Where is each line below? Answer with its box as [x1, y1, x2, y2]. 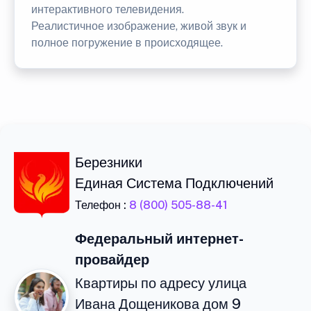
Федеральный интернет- [75, 230, 244, 247]
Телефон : [75, 199, 129, 212]
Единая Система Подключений [75, 175, 274, 192]
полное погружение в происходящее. [31, 36, 223, 49]
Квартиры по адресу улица [75, 275, 246, 292]
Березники [75, 154, 142, 171]
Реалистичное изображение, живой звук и [31, 19, 246, 33]
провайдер [75, 251, 149, 268]
